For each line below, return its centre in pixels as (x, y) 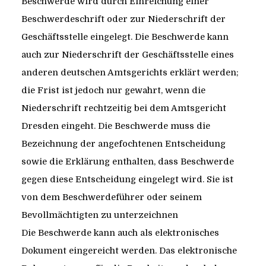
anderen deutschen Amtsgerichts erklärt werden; (130, 73)
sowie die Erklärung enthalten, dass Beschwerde (127, 162)
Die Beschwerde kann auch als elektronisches (120, 233)
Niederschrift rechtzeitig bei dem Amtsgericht (123, 108)
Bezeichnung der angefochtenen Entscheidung (123, 144)
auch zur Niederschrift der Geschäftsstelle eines (127, 55)
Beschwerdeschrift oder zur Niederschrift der (123, 19)
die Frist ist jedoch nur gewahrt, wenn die (113, 91)
